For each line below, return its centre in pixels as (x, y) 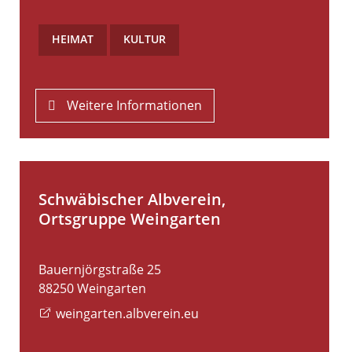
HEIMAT (73, 39)
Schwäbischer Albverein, (132, 200)
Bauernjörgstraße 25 (100, 270)
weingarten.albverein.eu (128, 314)
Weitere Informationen (135, 106)
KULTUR (145, 39)
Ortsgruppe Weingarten (130, 219)
